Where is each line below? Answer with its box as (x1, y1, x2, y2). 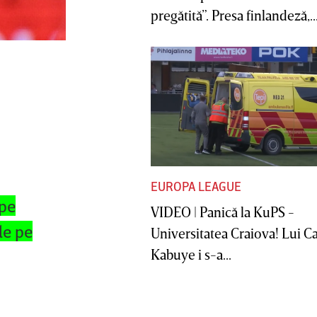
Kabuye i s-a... (151, 246, 231, 263)
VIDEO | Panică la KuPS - (151, 203, 294, 221)
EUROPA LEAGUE (151, 178, 241, 195)
